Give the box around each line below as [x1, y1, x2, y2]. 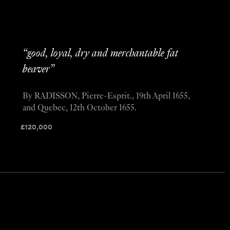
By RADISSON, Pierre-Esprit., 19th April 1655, [22, 92, 190, 102]
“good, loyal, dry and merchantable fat [22, 47, 178, 60]
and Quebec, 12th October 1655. [22, 104, 137, 113]
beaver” [22, 63, 54, 75]
